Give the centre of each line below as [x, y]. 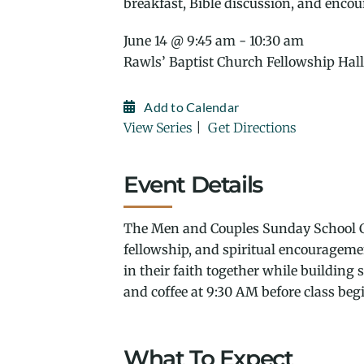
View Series [158, 128]
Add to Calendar [192, 106]
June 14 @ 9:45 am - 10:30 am [214, 40]
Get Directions [252, 128]
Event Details [193, 185]
